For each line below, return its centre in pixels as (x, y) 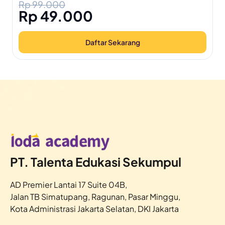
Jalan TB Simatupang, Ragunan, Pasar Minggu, (95, 197)
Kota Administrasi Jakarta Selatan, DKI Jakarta (94, 209)
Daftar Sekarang (113, 42)
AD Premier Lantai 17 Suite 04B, (69, 185)
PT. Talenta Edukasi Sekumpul (96, 162)
